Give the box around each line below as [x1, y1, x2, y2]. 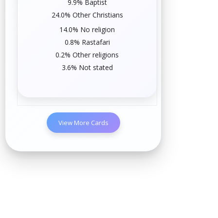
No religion [80, 24, 115, 34]
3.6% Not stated [61, 62, 113, 72]
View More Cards [58, 118, 109, 127]
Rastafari [81, 37, 110, 47]
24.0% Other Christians [51, 10, 123, 19]
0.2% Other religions [55, 50, 119, 59]
